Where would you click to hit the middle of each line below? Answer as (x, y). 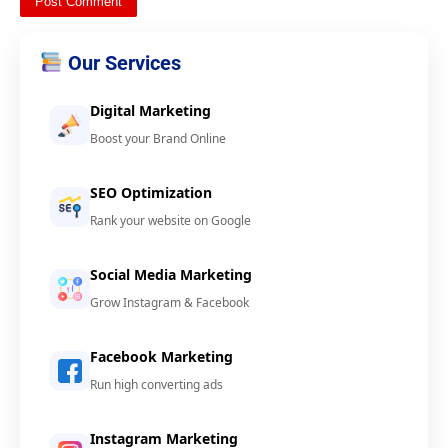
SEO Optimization (151, 193)
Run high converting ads (156, 385)
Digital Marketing (150, 111)
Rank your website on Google (170, 221)
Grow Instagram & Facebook (169, 303)
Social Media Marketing (171, 275)
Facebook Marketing (161, 357)
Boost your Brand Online (158, 139)
